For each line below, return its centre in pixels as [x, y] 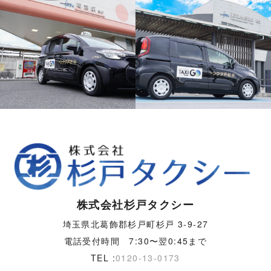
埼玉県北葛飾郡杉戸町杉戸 [119, 224]
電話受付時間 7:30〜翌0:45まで [135, 241]
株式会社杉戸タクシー [135, 205]
